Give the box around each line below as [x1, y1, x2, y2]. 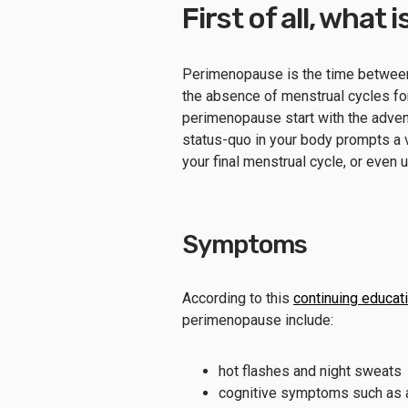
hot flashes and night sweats [219, 362, 402, 380]
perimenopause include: [182, 311, 333, 329]
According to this [182, 289, 293, 307]
